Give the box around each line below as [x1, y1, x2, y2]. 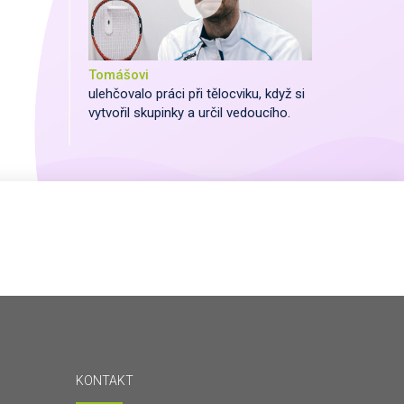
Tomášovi [88, 67, 149, 84]
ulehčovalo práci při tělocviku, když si [88, 86, 305, 103]
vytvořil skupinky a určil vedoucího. [88, 105, 290, 122]
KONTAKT [75, 373, 133, 389]
